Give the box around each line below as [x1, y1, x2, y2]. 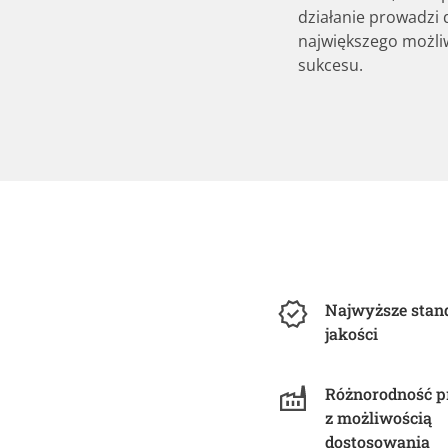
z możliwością [324, 406, 432, 428]
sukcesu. [297, 53, 363, 76]
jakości [324, 322, 378, 344]
